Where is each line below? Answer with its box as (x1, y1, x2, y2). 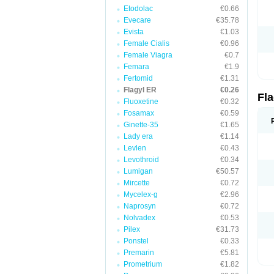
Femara (124, 62, 149, 71)
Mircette (124, 179, 150, 187)
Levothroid (124, 155, 159, 164)
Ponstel (124, 237, 149, 245)
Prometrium (124, 260, 162, 268)
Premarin (124, 248, 154, 257)
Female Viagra (124, 51, 172, 59)
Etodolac (124, 4, 153, 13)
